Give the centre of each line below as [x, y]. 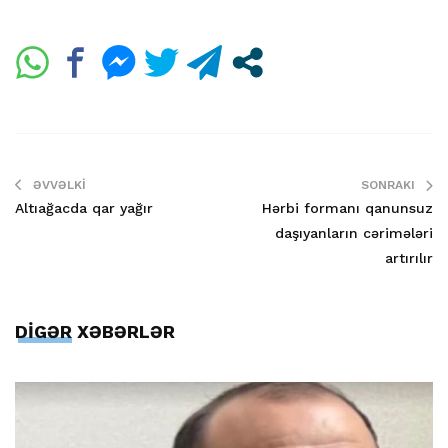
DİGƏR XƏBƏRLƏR [95, 331]
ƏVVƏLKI [59, 184]
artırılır [409, 257]
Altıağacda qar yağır [84, 207]
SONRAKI [388, 184]
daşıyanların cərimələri [354, 232]
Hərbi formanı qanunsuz [347, 207]
